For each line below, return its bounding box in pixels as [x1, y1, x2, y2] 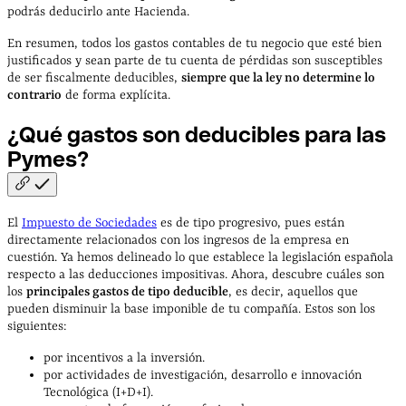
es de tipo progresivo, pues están [157, 215, 344, 230]
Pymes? [7, 147, 89, 172]
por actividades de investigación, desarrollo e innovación [43, 367, 362, 382]
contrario [7, 88, 62, 103]
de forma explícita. [62, 88, 170, 103]
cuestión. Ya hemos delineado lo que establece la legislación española [7, 249, 393, 265]
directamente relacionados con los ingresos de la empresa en [7, 232, 349, 247]
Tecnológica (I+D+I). [43, 384, 153, 400]
